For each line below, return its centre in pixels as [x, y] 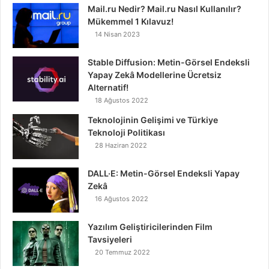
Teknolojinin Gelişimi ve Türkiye [153, 120]
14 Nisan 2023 [117, 35]
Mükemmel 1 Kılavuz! [131, 22]
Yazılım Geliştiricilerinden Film [150, 227]
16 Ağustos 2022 [122, 199]
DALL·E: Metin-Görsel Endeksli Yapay [164, 174]
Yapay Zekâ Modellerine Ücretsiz [155, 75]
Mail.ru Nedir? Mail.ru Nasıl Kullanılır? [165, 9]
